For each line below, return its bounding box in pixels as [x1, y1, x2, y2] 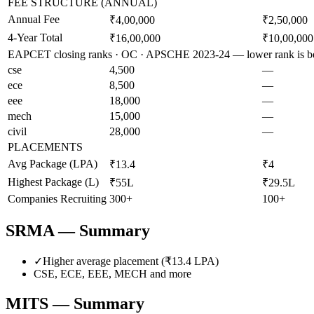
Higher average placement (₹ [43, 254, 172, 267]
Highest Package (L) [8, 175, 99, 188]
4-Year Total [8, 31, 62, 43]
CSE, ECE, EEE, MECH [34, 267, 147, 280]
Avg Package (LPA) [8, 157, 97, 170]
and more [147, 267, 191, 280]
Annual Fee [8, 13, 60, 25]
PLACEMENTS [8, 140, 83, 153]
